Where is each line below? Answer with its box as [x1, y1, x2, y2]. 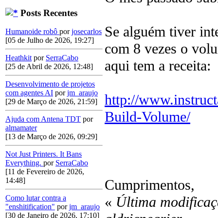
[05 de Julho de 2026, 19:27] [5, 36, 94, 45]
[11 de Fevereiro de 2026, [5, 167, 84, 176]
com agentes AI [5, 89, 53, 97]
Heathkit [5, 54, 32, 62]
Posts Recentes [18, 7, 77, 18]
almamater [5, 124, 37, 132]
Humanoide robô [5, 27, 59, 36]
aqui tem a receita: [105, 57, 211, 74]
